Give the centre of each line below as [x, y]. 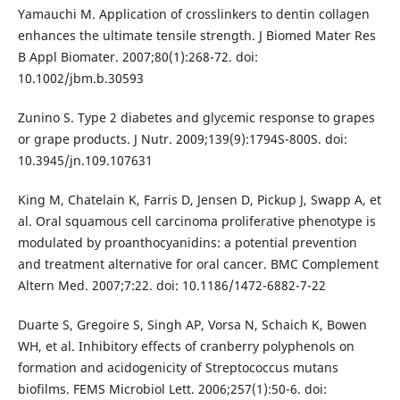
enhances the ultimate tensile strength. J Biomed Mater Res [196, 35]
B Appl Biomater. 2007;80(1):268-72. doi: [137, 57]
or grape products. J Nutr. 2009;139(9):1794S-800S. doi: [182, 139]
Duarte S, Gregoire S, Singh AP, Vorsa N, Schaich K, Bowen [192, 325]
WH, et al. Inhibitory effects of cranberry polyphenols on [186, 346]
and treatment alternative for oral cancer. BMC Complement [198, 264]
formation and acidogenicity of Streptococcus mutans [178, 368]
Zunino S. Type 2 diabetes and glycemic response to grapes [196, 118]
